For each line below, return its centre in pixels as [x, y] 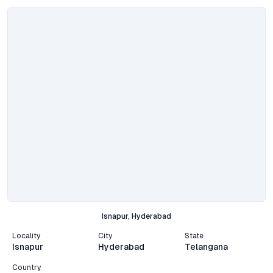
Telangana [206, 247]
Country [27, 268]
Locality [26, 236]
